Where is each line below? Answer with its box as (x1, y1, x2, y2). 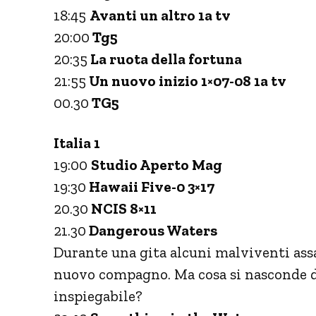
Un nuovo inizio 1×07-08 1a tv (86, 71, 286, 90)
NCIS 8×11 (88, 199, 157, 217)
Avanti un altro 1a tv (90, 6, 231, 24)
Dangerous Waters (86, 221, 217, 239)
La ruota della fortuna (87, 49, 242, 68)
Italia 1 (54, 133, 100, 152)
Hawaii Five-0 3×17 (86, 177, 214, 195)
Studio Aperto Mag (91, 155, 222, 174)
